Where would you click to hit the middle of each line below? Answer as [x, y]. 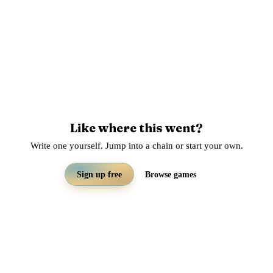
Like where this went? [136, 128]
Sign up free [99, 174]
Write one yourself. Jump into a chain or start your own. [136, 145]
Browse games [171, 174]
